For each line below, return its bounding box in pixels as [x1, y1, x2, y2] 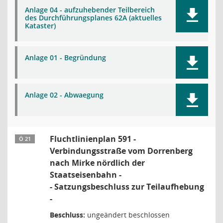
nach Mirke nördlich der [50, 157, 145, 168]
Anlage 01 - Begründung [25, 53, 106, 62]
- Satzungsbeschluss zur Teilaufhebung [50, 181, 204, 192]
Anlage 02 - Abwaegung [25, 90, 104, 100]
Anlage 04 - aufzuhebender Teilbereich [25, 5, 155, 14]
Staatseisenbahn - [50, 169, 121, 180]
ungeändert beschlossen [85, 210, 170, 220]
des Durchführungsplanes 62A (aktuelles [25, 13, 162, 22]
